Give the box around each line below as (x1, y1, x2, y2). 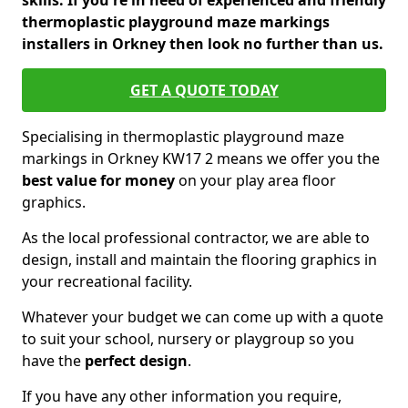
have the (22, 351, 85, 371)
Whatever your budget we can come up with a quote (22, 307, 383, 327)
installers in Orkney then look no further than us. (22, 34, 383, 54)
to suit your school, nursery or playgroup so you (22, 329, 354, 349)
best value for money (22, 170, 175, 190)
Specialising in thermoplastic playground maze (22, 127, 344, 147)
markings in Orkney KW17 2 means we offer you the (22, 148, 380, 168)
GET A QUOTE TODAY (129, 80, 279, 100)
